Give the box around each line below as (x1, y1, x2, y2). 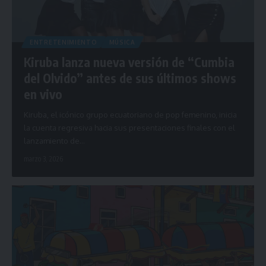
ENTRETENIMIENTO (30, 39, 97, 46)
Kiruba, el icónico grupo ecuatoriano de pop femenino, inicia (24, 110, 237, 120)
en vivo (24, 86, 62, 103)
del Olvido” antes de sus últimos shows (24, 70, 236, 87)
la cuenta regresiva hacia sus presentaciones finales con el (24, 123, 235, 133)
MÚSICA (109, 39, 135, 46)
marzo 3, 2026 (24, 154, 63, 164)
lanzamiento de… (24, 136, 85, 146)
